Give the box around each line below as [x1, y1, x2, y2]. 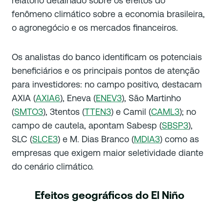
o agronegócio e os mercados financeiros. [12, 22, 178, 33]
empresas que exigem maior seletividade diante [12, 148, 203, 158]
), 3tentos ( [43, 107, 85, 117]
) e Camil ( [111, 107, 151, 117]
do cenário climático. [12, 161, 94, 172]
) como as [160, 134, 199, 144]
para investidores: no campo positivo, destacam [12, 79, 202, 89]
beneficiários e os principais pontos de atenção [12, 66, 199, 76]
